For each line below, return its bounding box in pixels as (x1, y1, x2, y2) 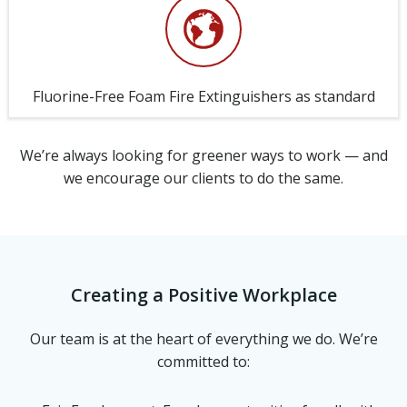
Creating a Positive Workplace (70, 283, 337, 307)
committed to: (157, 352, 250, 372)
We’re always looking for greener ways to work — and (19, 145, 388, 165)
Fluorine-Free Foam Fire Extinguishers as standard (32, 86, 375, 106)
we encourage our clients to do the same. (64, 168, 343, 188)
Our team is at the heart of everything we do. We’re (29, 329, 378, 349)
